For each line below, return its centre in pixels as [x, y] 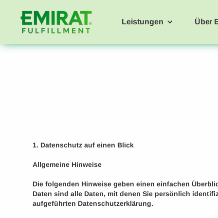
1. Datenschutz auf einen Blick [83, 145]
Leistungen [143, 22]
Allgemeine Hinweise [67, 164]
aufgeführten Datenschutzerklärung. [93, 203]
